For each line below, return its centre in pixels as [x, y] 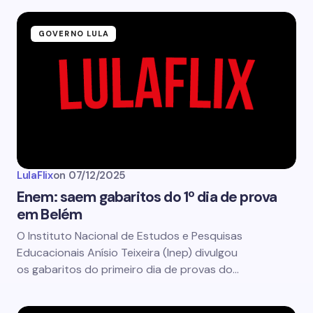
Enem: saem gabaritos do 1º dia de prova [147, 197]
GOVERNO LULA [74, 34]
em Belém [50, 214]
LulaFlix [35, 175]
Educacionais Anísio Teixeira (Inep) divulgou [127, 253]
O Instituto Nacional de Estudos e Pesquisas [130, 236]
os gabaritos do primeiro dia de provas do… [128, 269]
